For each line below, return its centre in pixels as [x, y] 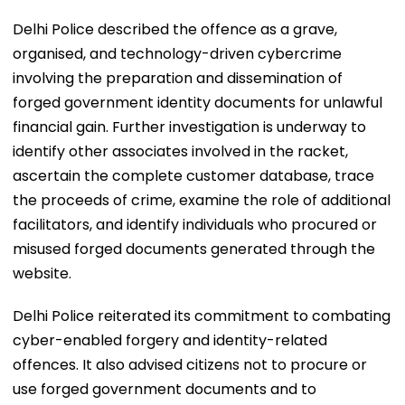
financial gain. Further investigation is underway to [189, 127]
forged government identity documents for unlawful [198, 102]
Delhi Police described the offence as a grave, [175, 29]
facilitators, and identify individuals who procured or [195, 224]
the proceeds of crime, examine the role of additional [202, 200]
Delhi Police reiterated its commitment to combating [202, 316]
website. [42, 273]
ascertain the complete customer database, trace [193, 175]
